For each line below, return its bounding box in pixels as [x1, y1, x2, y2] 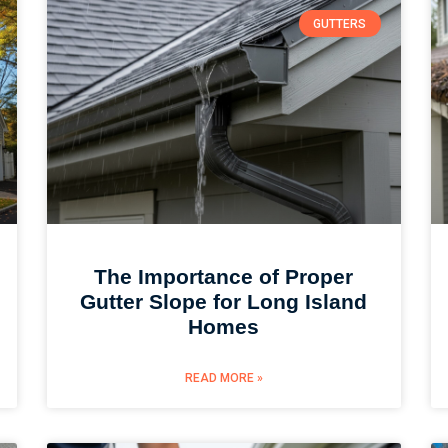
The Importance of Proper [94, 264, 354, 288]
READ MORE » [184, 370, 263, 385]
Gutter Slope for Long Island [80, 289, 368, 313]
